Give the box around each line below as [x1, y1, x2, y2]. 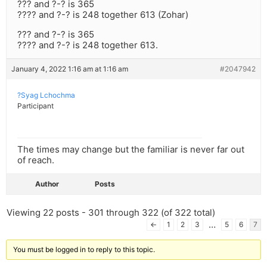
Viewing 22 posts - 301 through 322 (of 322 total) [7, 207, 215, 219]
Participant [17, 101, 54, 111]
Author [35, 179, 59, 189]
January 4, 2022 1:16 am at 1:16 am [11, 64, 128, 74]
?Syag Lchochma [17, 91, 75, 100]
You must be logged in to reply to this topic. [13, 245, 155, 254]
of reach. [17, 154, 54, 166]
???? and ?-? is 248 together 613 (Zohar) [17, 9, 188, 21]
